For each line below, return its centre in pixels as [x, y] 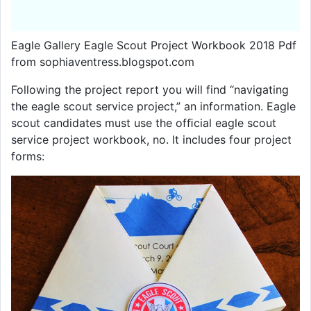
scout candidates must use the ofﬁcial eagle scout [144, 123]
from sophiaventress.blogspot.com [103, 62]
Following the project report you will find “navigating [150, 90]
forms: [28, 157]
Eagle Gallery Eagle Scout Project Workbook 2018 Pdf [154, 45]
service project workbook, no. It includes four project [151, 140]
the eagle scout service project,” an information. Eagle [153, 107]
